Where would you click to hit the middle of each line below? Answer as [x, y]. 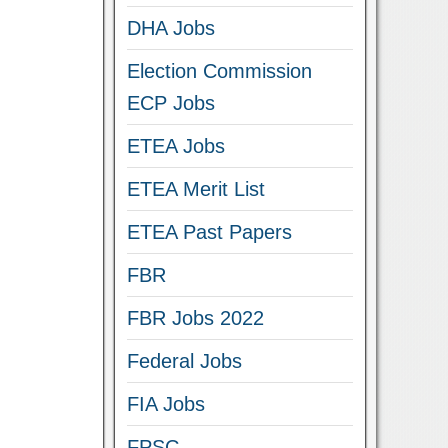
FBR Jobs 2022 [196, 318]
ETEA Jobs [176, 146]
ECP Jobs [171, 103]
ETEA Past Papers [210, 232]
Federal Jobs [185, 361]
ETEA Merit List [196, 189]
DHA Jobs [171, 28]
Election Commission [220, 71]
